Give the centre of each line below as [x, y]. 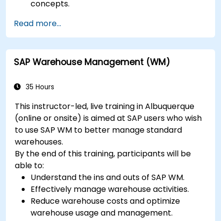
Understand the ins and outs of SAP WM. [108, 177]
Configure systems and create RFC [98, 15]
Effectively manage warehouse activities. [110, 189]
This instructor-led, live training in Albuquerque [105, 106]
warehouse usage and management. [102, 213]
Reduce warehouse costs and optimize [106, 201]
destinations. [55, 27]
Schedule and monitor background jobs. [108, 39]
